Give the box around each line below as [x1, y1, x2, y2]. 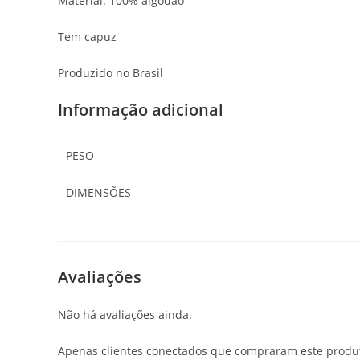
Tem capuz [58, 29, 117, 45]
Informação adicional [58, 99, 223, 121]
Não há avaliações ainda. [58, 306, 192, 322]
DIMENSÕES [66, 185, 131, 201]
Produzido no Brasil [58, 65, 163, 81]
